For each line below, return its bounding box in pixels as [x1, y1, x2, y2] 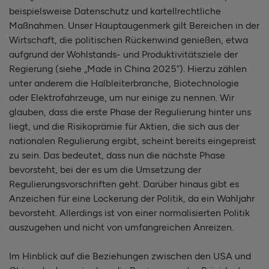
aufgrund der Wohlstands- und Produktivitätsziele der [9, 48, 238, 60]
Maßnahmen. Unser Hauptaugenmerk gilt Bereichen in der [9, 19, 259, 31]
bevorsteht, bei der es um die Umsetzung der [9, 163, 201, 175]
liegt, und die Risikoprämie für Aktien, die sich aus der [9, 120, 239, 132]
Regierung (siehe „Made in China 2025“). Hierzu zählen [9, 62, 247, 74]
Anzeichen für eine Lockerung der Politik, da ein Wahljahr [9, 192, 255, 204]
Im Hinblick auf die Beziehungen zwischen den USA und [9, 250, 251, 262]
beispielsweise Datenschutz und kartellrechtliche [9, 5, 221, 17]
